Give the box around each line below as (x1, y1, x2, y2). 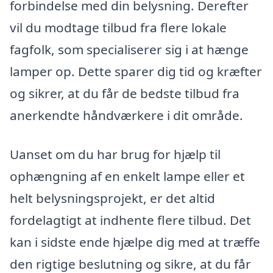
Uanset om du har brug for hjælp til (10, 145, 221, 163)
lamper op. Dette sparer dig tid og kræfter (10, 63, 262, 80)
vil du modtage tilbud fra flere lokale (10, 19, 227, 37)
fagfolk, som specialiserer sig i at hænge (10, 41, 249, 58)
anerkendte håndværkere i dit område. (10, 107, 243, 124)
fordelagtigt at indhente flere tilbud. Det (10, 211, 251, 229)
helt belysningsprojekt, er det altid (10, 189, 215, 207)
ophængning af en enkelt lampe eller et (10, 167, 245, 185)
